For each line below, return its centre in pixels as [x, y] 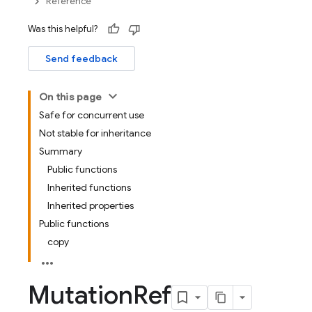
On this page [70, 97]
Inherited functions [89, 187]
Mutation [80, 295]
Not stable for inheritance [95, 133]
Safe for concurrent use [92, 115]
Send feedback [81, 58]
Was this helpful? [63, 29]
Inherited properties [91, 205]
